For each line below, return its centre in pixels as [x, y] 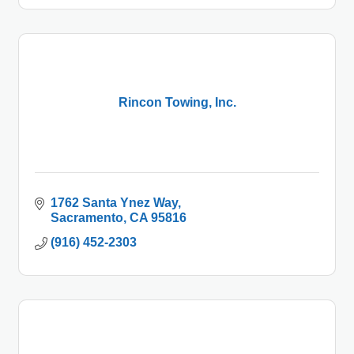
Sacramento [87, 217]
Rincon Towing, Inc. [177, 103]
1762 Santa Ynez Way [114, 202]
